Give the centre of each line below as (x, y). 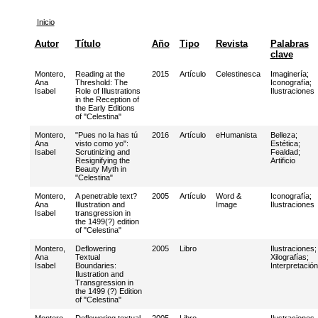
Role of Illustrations (108, 91)
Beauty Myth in (100, 169)
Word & (228, 196)
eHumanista (236, 135)
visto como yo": (102, 143)
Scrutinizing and (102, 152)
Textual (87, 257)
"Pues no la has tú (106, 135)
